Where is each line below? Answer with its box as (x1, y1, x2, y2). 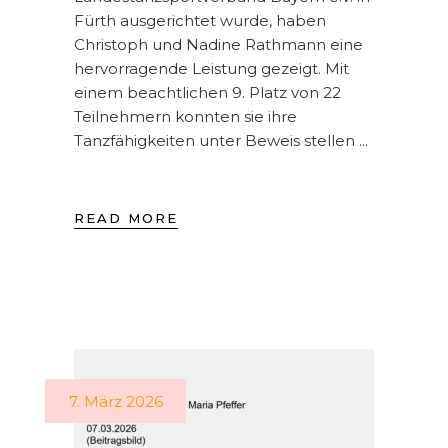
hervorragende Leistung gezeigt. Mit (74, 58, 349, 78)
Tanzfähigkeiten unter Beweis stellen (74, 130, 359, 150)
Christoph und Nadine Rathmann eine (74, 34, 363, 54)
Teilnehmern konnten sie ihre (74, 106, 297, 126)
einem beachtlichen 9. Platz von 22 (74, 82, 341, 102)
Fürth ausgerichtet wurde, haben (74, 10, 326, 30)
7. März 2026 (69, 391, 163, 411)
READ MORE (74, 209, 178, 226)
